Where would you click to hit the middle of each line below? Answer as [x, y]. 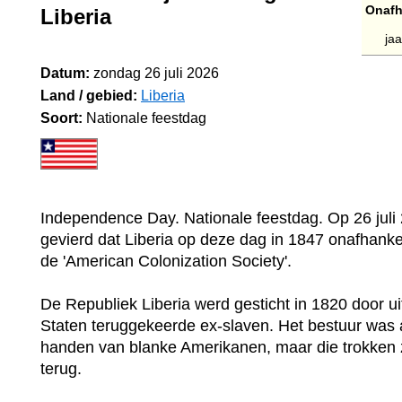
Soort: [61, 118]
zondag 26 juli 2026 [156, 73]
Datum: [65, 73]
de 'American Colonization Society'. [166, 261]
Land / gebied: [89, 96]
